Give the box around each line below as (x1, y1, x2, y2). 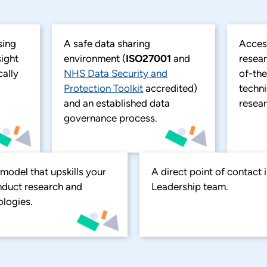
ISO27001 (126, 52, 172, 64)
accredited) (143, 82, 198, 94)
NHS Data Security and (64, 67, 168, 79)
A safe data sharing (64, 37, 151, 49)
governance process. (64, 111, 158, 124)
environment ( (64, 52, 126, 64)
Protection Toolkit (64, 82, 144, 94)
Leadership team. (151, 181, 228, 193)
